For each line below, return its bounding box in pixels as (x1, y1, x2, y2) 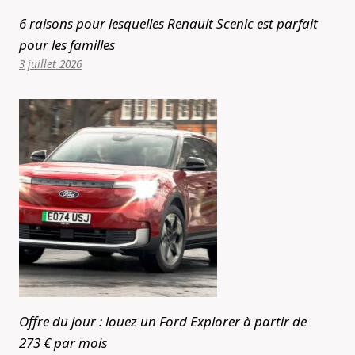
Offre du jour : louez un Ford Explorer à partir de (19, 312, 307, 331)
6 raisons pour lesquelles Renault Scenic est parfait (19, 14, 318, 33)
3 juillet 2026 (19, 56, 82, 72)
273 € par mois (19, 334, 107, 353)
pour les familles (19, 36, 115, 55)
